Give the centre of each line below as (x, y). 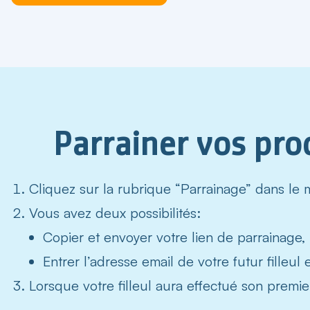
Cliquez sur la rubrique (102, 188)
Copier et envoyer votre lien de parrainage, (174, 237)
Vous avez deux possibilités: (115, 212)
